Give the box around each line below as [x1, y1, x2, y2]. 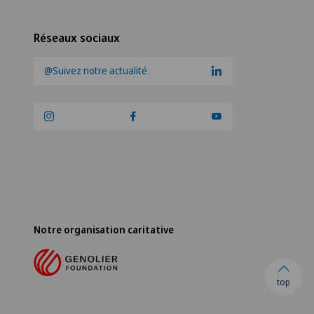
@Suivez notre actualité [44, 64, 147, 77]
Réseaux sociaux [34, 30, 120, 46]
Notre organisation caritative [34, 223, 174, 236]
